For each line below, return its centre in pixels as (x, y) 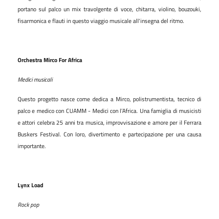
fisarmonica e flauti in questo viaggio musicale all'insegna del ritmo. (101, 21)
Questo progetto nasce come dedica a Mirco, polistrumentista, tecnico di (109, 99)
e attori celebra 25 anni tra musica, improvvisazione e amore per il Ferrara (109, 122)
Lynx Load (31, 185)
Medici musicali (35, 79)
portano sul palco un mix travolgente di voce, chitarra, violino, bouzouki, (109, 9)
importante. (32, 146)
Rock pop (28, 204)
